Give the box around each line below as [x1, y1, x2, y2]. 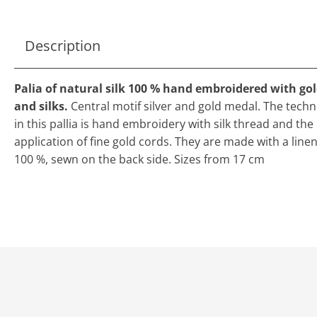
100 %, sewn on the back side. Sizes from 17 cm [14, 151, 265, 167]
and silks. [14, 98, 71, 114]
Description [25, 35, 100, 55]
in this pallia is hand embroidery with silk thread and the [14, 115, 313, 132]
